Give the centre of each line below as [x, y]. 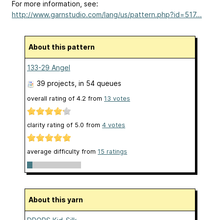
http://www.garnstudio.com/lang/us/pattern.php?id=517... [107, 14]
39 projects [56, 83]
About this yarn [58, 199]
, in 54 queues [98, 83]
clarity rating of [51, 125]
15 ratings [112, 152]
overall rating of [52, 98]
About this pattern [64, 47]
